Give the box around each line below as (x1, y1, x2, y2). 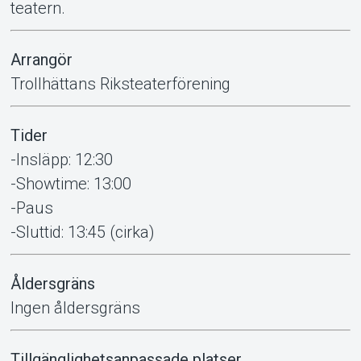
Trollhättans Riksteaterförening (10, 73, 230, 93)
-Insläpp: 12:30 (10, 149, 113, 169)
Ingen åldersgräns (10, 297, 140, 317)
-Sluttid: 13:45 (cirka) (10, 222, 155, 242)
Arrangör (10, 49, 73, 69)
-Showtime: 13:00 (10, 173, 131, 193)
